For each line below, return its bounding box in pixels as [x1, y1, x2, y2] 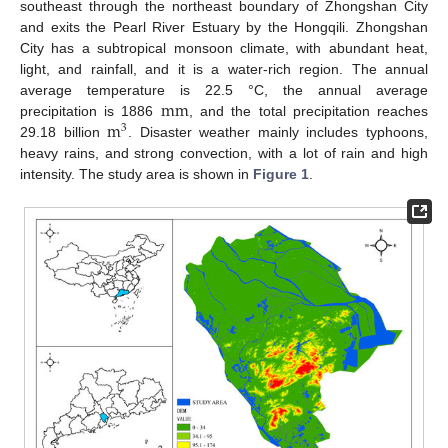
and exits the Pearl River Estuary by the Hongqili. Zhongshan [20, 18, 428, 35]
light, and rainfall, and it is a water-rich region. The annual [20, 60, 428, 77]
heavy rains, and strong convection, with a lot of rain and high [20, 144, 428, 161]
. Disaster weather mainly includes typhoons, [128, 123, 429, 140]
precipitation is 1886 [20, 102, 161, 119]
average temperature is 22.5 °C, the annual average [20, 81, 428, 98]
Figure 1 [253, 165, 309, 182]
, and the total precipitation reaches [188, 102, 429, 119]
